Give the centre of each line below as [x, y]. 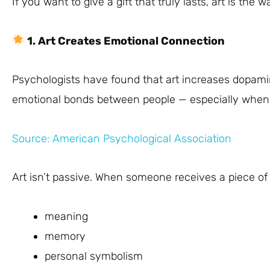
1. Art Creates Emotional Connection [124, 41]
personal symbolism [94, 256]
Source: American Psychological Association [122, 138]
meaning [66, 216]
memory [65, 236]
